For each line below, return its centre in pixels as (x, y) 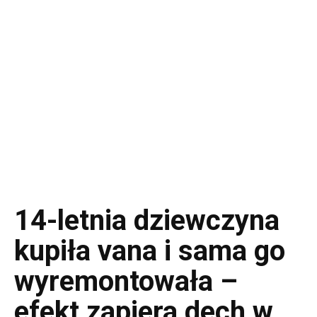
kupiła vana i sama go (150, 251)
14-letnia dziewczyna (147, 220)
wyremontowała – (126, 281)
